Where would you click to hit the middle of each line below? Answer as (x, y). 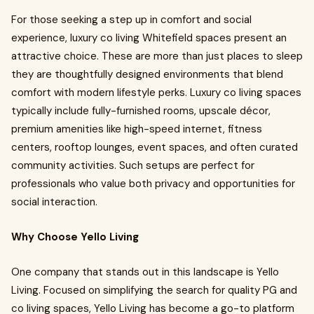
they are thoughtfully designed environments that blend (147, 74)
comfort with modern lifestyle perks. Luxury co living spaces (156, 93)
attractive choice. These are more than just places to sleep (157, 56)
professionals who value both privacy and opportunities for (153, 184)
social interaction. (54, 202)
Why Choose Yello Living (75, 237)
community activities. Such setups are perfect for (133, 165)
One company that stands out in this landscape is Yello (145, 272)
